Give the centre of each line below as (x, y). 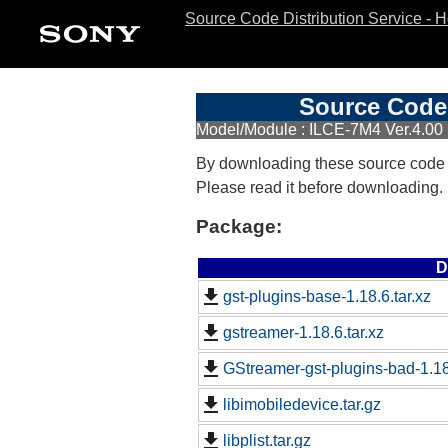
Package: (239, 226)
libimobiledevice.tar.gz (302, 405)
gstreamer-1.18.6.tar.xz (303, 333)
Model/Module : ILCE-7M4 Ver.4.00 (319, 129)
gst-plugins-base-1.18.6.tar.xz (327, 297)
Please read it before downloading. (319, 187)
